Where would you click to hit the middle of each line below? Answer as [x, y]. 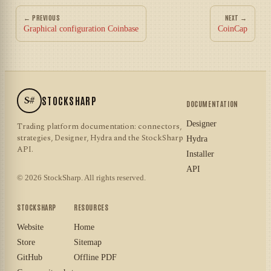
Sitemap [88, 243]
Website [30, 227]
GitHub [30, 258]
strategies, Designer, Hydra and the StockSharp [100, 138]
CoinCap [233, 29]
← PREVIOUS [42, 18]
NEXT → [236, 18]
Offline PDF [95, 258]
